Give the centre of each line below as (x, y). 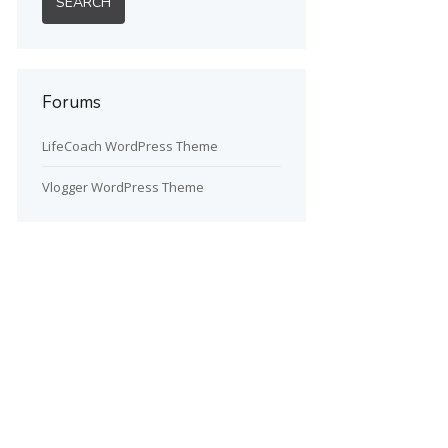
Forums (71, 102)
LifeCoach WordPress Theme (129, 146)
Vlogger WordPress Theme (122, 187)
